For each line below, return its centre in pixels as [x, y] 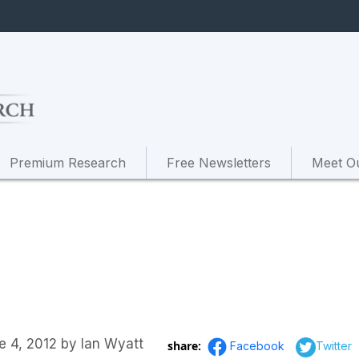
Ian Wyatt [113, 344]
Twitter [334, 345]
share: [186, 345]
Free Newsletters [219, 162]
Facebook [259, 345]
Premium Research [68, 162]
